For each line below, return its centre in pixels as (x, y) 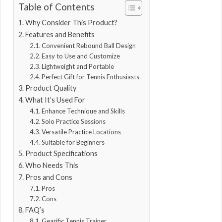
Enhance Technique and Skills (83, 111)
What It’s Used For (55, 100)
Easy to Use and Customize (81, 56)
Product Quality (51, 88)
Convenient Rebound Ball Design (89, 46)
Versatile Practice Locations (82, 132)
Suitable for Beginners (73, 142)
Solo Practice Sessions (74, 122)
